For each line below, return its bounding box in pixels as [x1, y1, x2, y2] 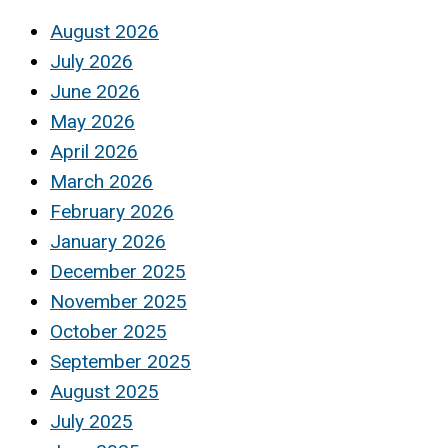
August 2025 [50, 380, 159, 404]
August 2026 [50, 20, 159, 44]
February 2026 [50, 200, 174, 224]
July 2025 [50, 410, 133, 434]
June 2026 [50, 80, 140, 104]
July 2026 [50, 50, 133, 74]
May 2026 [50, 110, 135, 134]
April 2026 [50, 140, 138, 164]
